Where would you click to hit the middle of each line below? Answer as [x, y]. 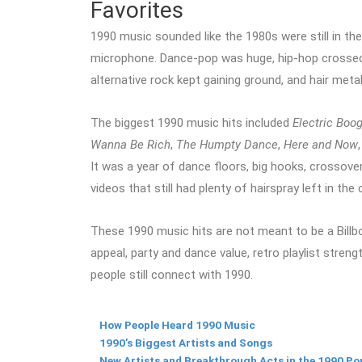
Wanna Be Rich [130, 144]
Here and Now [321, 144]
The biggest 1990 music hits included [192, 122]
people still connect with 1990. [172, 275]
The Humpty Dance [227, 144]
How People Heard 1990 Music [177, 325]
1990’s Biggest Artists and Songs [186, 343]
